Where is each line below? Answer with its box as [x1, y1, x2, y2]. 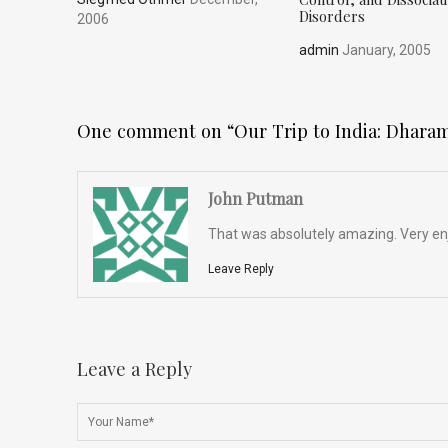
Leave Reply [208, 261, 275, 276]
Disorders [299, 5, 366, 26]
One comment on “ [77, 117, 234, 143]
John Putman [208, 187, 304, 209]
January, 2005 [339, 41, 432, 58]
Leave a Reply [77, 355, 192, 381]
